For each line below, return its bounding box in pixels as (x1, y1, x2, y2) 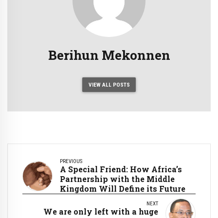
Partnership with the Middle (60, 174, 175, 184)
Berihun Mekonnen (48, 46, 170, 64)
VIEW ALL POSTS (88, 81, 130, 88)
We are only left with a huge (43, 206, 158, 217)
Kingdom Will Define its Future (60, 183, 185, 194)
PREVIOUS (60, 158, 82, 165)
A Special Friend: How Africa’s (60, 164, 182, 175)
